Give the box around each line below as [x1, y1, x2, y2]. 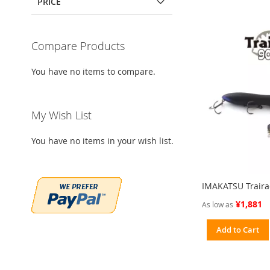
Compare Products [31, 39, 125, 53]
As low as [202, 199, 234, 209]
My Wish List [31, 108, 92, 122]
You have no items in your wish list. [31, 135, 174, 146]
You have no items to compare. [31, 66, 155, 77]
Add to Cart [216, 224, 260, 235]
